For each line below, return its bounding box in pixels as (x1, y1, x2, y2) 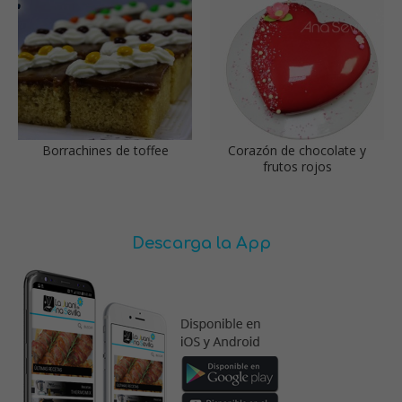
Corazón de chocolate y (228, 142, 366, 160)
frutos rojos (262, 158, 332, 176)
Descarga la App (131, 234, 271, 253)
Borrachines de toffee (41, 142, 169, 160)
